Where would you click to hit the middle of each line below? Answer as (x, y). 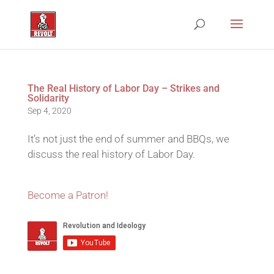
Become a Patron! (68, 195)
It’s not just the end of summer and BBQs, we (128, 139)
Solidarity (48, 98)
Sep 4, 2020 (49, 111)
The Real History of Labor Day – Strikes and (123, 88)
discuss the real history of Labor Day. (111, 154)
